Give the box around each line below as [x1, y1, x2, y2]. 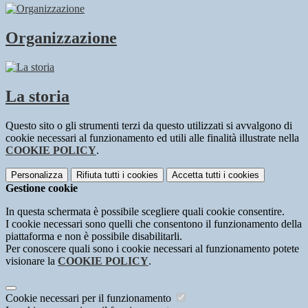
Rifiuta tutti [76, 169, 120, 180]
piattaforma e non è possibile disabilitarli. [5, 230, 182, 242]
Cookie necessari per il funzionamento [5, 291, 174, 304]
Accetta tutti [172, 169, 221, 180]
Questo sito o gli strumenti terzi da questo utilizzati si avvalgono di [5, 119, 292, 131]
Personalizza [11, 169, 63, 180]
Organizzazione [5, 29, 117, 47]
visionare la [5, 254, 58, 267]
